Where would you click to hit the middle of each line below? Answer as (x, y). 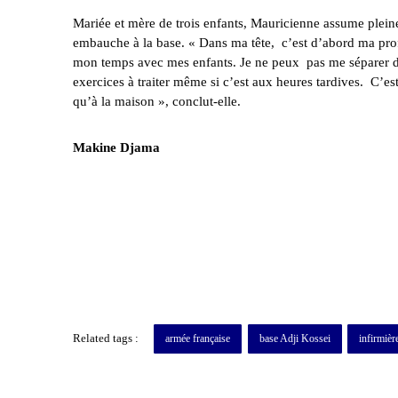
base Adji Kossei (295, 339)
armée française (198, 339)
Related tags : (106, 338)
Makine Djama (116, 148)
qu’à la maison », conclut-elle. (157, 102)
